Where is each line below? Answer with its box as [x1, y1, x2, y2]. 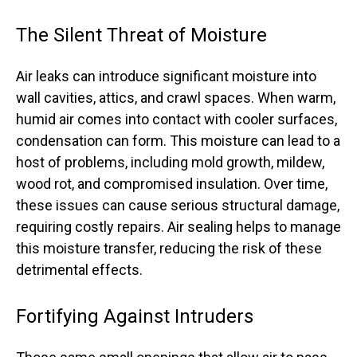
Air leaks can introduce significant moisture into [16, 68, 316, 84]
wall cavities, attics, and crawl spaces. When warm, [16, 89, 335, 106]
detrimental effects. [16, 261, 143, 278]
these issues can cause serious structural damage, [16, 197, 339, 214]
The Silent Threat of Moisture [16, 24, 267, 46]
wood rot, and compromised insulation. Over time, [16, 175, 328, 192]
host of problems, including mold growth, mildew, [16, 154, 324, 171]
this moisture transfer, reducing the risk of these [16, 240, 322, 257]
